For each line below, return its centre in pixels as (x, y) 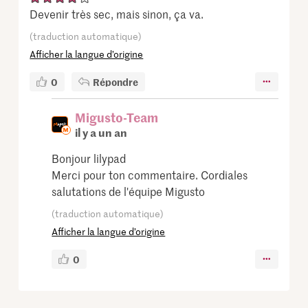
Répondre (116, 81)
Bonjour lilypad (89, 158)
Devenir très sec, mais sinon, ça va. (117, 13)
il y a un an (101, 132)
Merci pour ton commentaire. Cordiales (150, 174)
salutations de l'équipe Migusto (129, 191)
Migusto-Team (117, 117)
